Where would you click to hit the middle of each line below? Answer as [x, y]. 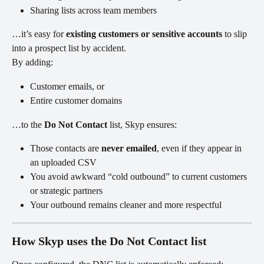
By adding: [32, 62]
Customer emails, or [67, 86]
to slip [236, 34]
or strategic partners [66, 191]
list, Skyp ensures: [142, 124]
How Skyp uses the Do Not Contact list [109, 241]
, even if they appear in [200, 148]
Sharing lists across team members [93, 10]
